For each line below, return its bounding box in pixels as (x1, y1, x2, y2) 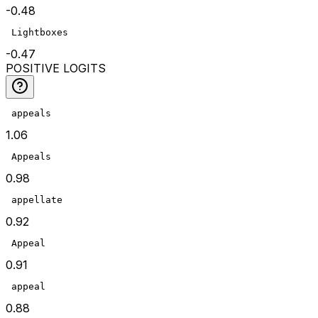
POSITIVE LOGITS (6, 61, 106, 76)
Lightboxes (6, 27, 68, 38)
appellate (6, 194, 62, 206)
